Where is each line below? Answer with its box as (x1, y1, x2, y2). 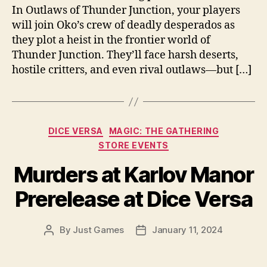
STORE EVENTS (98, 139, 169, 150)
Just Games (73, 224, 124, 236)
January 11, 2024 (151, 224, 223, 236)
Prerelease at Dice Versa (14, 186, 253, 213)
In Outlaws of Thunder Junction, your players (12, 4, 240, 18)
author (48, 238, 76, 250)
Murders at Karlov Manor (13, 162, 254, 188)
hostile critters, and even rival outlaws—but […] (12, 63, 252, 77)
